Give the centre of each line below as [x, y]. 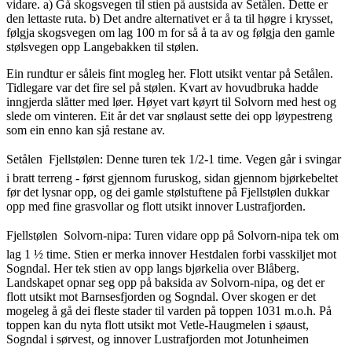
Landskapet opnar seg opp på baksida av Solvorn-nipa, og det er [165, 283]
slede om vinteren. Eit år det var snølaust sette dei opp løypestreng [169, 116]
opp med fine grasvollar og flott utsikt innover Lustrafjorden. [156, 207]
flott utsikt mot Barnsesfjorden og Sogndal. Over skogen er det [161, 297]
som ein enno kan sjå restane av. [86, 130]
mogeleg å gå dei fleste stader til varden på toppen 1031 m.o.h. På [169, 311]
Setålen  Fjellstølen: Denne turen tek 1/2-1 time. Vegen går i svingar [174, 159]
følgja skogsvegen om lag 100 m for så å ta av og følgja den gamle [170, 33]
